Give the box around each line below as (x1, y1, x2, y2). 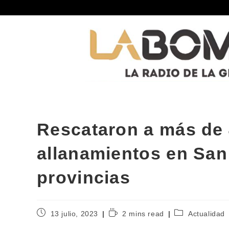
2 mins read (122, 209, 164, 218)
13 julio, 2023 (50, 209, 99, 218)
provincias (37, 167, 131, 187)
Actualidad (188, 209, 225, 218)
